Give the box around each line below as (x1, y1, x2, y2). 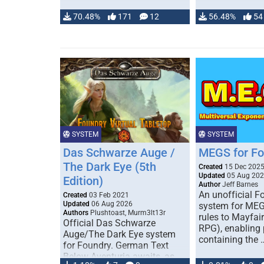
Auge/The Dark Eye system (63, 229, 176, 240)
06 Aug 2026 (90, 200, 133, 208)
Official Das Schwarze (63, 217, 156, 229)
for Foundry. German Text (63, 240, 169, 251)
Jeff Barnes (220, 180, 258, 189)
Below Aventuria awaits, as (63, 251, 174, 262)
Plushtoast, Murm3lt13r (88, 209, 166, 217)
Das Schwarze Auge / (63, 146, 175, 160)
